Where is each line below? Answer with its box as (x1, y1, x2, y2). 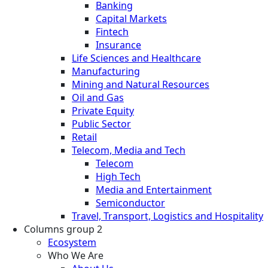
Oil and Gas (72, 90, 124, 104)
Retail (72, 130, 97, 144)
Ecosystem (48, 235, 96, 249)
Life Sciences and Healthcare (72, 51, 201, 65)
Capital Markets (96, 11, 167, 25)
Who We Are (48, 248, 103, 262)
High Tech (96, 169, 141, 183)
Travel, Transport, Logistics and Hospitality (72, 209, 263, 223)
